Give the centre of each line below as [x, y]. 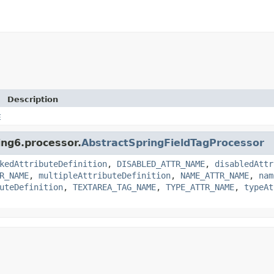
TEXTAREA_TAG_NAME [114, 187]
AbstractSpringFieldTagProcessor [173, 143]
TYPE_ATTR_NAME [200, 187]
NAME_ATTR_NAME [215, 175]
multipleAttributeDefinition [105, 175]
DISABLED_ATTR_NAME [161, 164]
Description [33, 99]
